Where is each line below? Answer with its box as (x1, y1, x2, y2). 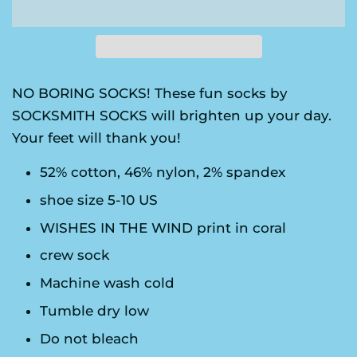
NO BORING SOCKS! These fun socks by (12, 85, 288, 102)
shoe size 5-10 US (40, 191, 158, 208)
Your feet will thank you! (12, 130, 181, 147)
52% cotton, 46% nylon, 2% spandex (40, 164, 285, 181)
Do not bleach (40, 330, 139, 347)
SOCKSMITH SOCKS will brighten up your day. (12, 108, 331, 124)
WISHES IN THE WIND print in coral (40, 219, 286, 236)
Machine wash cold (40, 275, 178, 292)
